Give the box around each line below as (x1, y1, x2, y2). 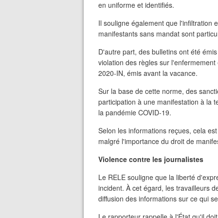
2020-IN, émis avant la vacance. (98, 68, 198, 78)
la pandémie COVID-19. (98, 108, 171, 117)
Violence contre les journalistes (98, 154, 203, 164)
